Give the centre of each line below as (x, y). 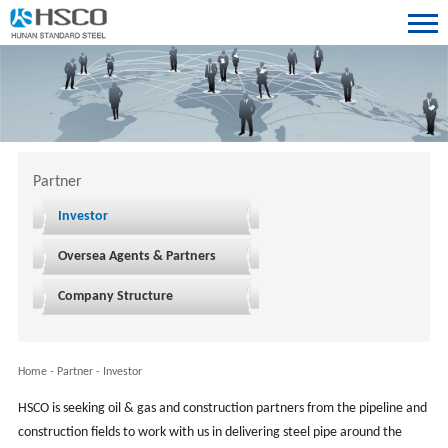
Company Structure (115, 296)
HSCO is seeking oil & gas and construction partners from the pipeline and (222, 408)
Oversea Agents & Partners (136, 256)
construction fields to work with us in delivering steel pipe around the (209, 432)
